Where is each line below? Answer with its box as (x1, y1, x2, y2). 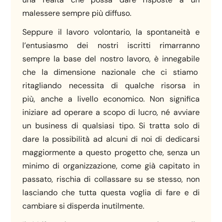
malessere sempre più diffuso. (22, 7, 132, 18)
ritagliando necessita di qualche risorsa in (22, 80, 200, 91)
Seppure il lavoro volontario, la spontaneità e (22, 26, 200, 37)
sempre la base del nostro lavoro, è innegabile (22, 53, 200, 64)
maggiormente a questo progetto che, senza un (22, 147, 200, 158)
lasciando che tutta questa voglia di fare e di (22, 187, 200, 198)
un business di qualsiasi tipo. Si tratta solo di (22, 120, 200, 131)
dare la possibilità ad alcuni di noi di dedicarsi (22, 133, 200, 144)
